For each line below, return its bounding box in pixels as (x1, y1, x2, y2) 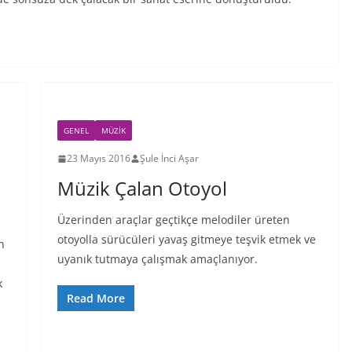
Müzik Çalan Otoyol (57, 175, 227, 201)
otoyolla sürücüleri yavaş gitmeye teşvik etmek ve (57, 232, 316, 247)
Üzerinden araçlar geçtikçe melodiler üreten (57, 212, 290, 227)
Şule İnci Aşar (139, 152, 199, 165)
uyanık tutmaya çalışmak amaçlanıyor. (57, 251, 258, 266)
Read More (66, 291, 125, 306)
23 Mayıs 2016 (66, 152, 130, 165)
